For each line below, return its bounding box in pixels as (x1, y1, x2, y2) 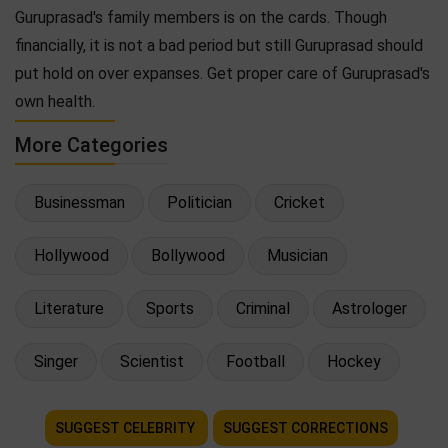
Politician (167, 192, 232, 212)
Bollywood (151, 245, 225, 265)
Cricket (274, 192, 325, 212)
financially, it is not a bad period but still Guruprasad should (15, 35, 423, 55)
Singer (34, 351, 78, 371)
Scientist (120, 351, 184, 371)
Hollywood (34, 245, 109, 265)
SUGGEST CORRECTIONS (223, 419, 388, 436)
